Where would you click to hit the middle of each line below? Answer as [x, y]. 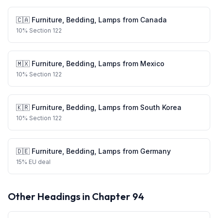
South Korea [161, 107]
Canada [154, 20]
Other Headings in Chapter [70, 196]
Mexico [152, 64]
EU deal [40, 162]
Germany [155, 151]
